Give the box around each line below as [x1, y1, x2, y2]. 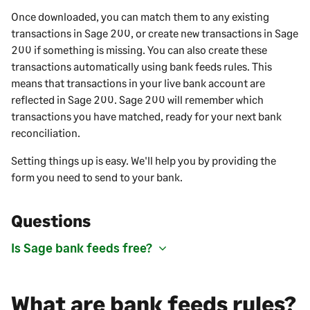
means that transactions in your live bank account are [11, 76, 265, 90]
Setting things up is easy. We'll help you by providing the [11, 154, 276, 167]
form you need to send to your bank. [11, 170, 183, 184]
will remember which [165, 93, 264, 107]
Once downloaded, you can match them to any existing [11, 10, 269, 24]
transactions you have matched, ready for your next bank [11, 109, 282, 123]
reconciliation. [11, 126, 80, 140]
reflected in [11, 93, 68, 107]
